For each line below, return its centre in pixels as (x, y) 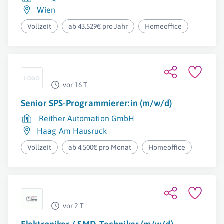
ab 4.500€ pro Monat (100, 147)
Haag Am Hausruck (72, 131)
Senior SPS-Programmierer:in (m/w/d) (97, 103)
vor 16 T (75, 85)
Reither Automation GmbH (87, 118)
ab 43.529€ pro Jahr (98, 26)
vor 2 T (73, 206)
